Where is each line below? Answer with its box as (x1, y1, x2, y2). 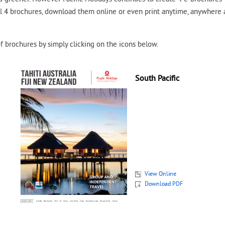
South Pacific (135, 74, 180, 84)
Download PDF (145, 180, 183, 188)
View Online (145, 170, 177, 178)
